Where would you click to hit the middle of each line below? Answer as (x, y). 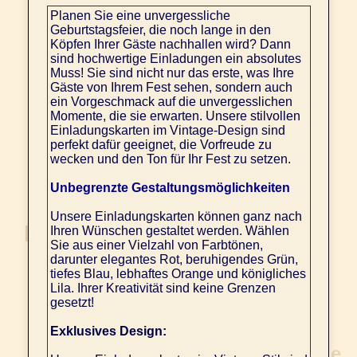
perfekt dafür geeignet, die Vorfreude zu (161, 145)
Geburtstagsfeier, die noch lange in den (160, 30)
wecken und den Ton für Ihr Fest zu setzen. (170, 159)
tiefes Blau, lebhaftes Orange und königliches (178, 274)
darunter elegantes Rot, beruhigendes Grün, (174, 260)
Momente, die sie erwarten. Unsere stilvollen (175, 116)
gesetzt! (72, 303)
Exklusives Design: (108, 331)
